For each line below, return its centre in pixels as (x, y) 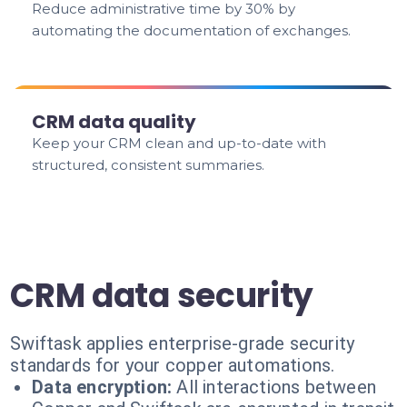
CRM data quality (114, 122)
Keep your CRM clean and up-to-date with (179, 143)
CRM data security (162, 296)
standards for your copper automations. (173, 365)
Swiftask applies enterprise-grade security (183, 343)
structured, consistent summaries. (149, 165)
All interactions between (276, 387)
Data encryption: (102, 387)
